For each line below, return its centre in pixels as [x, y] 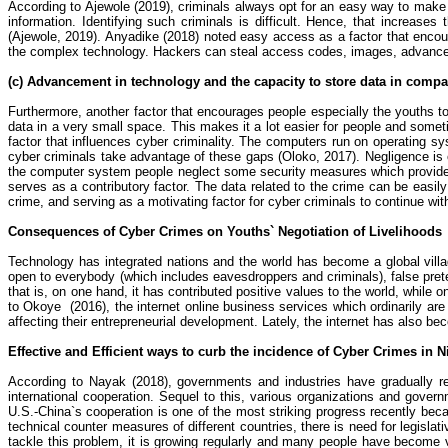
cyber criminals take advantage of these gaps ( [145, 156]
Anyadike [131, 36]
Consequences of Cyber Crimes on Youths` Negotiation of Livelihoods [225, 231]
